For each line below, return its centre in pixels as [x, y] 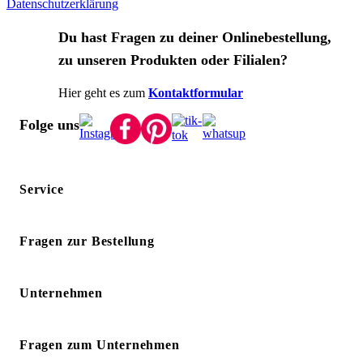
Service [42, 189]
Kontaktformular [196, 92]
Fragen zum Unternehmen [100, 344]
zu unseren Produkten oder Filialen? [173, 60]
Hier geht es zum [102, 92]
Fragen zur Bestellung [87, 241]
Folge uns [49, 124]
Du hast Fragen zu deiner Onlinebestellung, [195, 37]
